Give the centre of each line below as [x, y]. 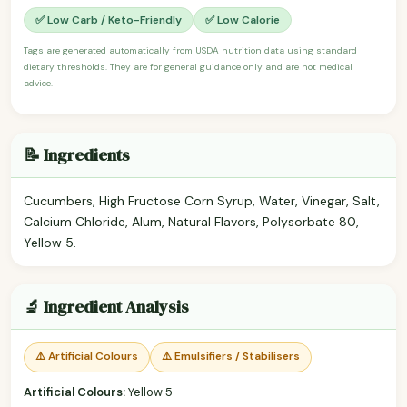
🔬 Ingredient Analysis [106, 306]
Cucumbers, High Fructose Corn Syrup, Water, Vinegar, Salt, [202, 200]
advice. [38, 83]
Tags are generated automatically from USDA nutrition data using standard [190, 50]
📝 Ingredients [77, 154]
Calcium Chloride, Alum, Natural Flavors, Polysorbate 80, [191, 221]
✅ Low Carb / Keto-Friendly [109, 20]
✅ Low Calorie [243, 20]
